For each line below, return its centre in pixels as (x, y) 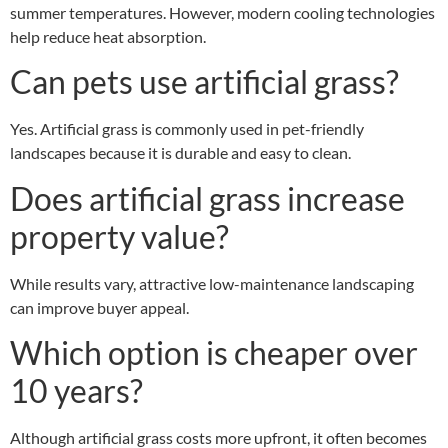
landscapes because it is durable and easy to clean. (180, 153)
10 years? (76, 391)
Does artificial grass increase (207, 198)
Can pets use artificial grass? (204, 82)
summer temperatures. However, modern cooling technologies (222, 13)
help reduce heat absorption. (108, 37)
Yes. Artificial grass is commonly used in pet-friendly (187, 129)
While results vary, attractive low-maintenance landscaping (212, 283)
